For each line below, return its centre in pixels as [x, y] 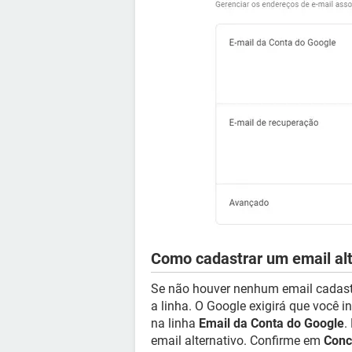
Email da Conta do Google [271, 323]
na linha [175, 323]
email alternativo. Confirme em [237, 341]
